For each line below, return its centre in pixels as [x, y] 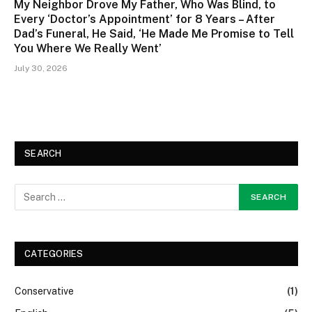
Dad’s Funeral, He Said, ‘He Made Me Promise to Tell [154, 33]
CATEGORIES [54, 253]
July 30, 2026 [41, 68]
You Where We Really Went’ [88, 48]
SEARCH [43, 153]
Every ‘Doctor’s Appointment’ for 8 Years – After [145, 19]
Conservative [44, 291]
